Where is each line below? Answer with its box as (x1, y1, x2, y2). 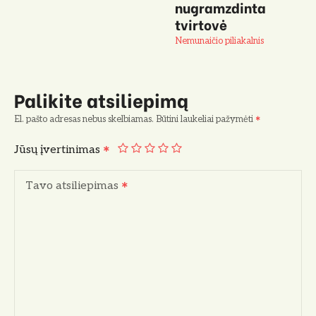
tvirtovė (174, 13, 227, 34)
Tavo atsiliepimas (25, 178, 119, 193)
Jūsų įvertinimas (14, 142, 103, 157)
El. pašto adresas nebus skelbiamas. (14, 113, 154, 125)
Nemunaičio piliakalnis (174, 35, 264, 47)
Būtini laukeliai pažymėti (156, 113, 255, 125)
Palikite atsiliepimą (14, 86, 188, 114)
